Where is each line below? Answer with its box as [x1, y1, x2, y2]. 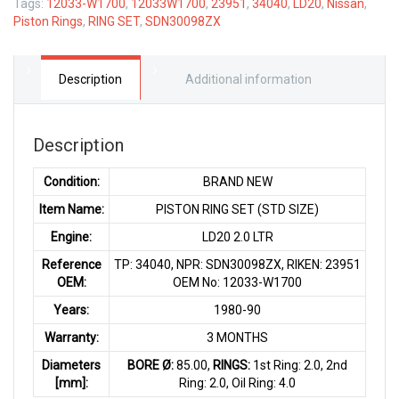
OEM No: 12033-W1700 [173, 274, 302, 289]
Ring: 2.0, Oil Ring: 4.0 [179, 375, 296, 390]
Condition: [43, 174, 100, 189]
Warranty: [44, 330, 99, 345]
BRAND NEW [202, 174, 273, 189]
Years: [53, 302, 89, 317]
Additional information [185, 71, 312, 86]
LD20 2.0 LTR [201, 229, 273, 244]
